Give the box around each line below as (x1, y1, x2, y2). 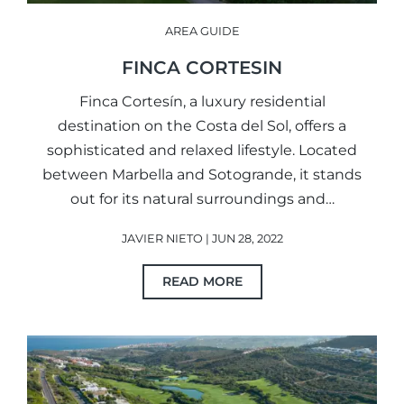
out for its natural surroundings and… (69, 190, 335, 207)
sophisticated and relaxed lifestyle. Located (47, 142, 357, 159)
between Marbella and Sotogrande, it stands (42, 166, 362, 183)
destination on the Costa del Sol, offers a (58, 117, 346, 134)
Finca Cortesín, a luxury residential (78, 93, 326, 110)
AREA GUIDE (164, 24, 240, 38)
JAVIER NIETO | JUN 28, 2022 (121, 232, 283, 245)
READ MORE (161, 273, 243, 289)
